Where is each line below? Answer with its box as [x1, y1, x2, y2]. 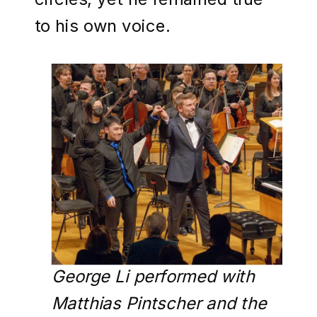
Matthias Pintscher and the [51, 293, 267, 313]
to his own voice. [35, 15, 175, 35]
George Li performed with [51, 266, 255, 287]
